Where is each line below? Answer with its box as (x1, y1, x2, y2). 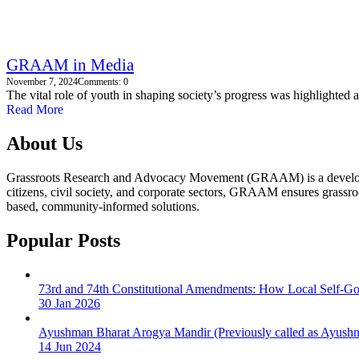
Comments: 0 (78, 76, 128, 88)
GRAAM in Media (6, 55, 134, 75)
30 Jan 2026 (38, 296, 100, 310)
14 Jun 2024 (38, 339, 101, 353)
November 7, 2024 (6, 76, 78, 88)
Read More (6, 103, 63, 117)
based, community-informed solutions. (6, 199, 200, 213)
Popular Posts (6, 229, 120, 251)
